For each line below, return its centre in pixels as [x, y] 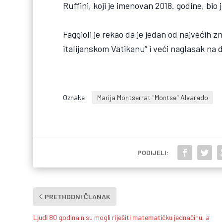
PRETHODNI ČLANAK [78, 197]
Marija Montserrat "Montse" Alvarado [153, 98]
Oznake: [75, 98]
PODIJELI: [153, 153]
